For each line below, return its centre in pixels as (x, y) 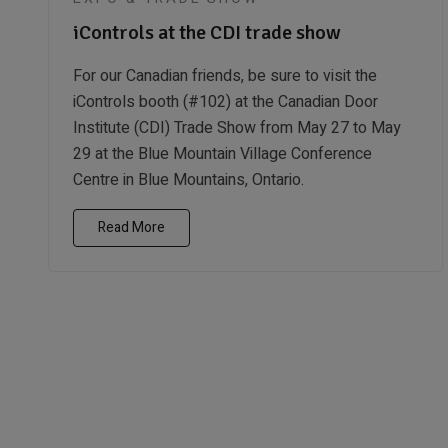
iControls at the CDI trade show (207, 32)
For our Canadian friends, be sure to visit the (225, 75)
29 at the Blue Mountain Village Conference (222, 153)
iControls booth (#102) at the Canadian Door (225, 101)
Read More (131, 227)
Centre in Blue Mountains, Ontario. (188, 179)
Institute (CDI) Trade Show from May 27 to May (237, 127)
